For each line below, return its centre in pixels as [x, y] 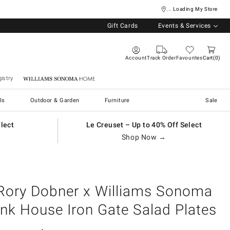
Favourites [189, 57]
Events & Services [184, 26]
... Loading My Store [192, 9]
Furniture [117, 100]
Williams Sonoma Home [59, 78]
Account [136, 57]
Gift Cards [122, 26]
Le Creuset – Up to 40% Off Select [144, 125]
